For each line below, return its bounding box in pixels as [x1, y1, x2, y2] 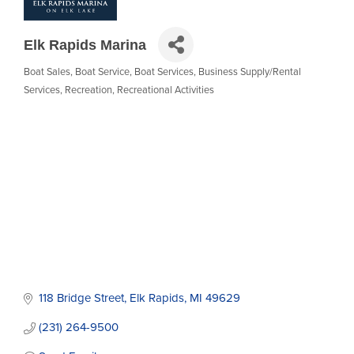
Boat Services [134, 66, 194, 78]
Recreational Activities [117, 84, 214, 96]
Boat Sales [24, 66, 70, 78]
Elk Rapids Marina [24, 36, 146, 53]
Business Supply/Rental [198, 66, 301, 78]
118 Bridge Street [38, 291, 124, 306]
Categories [23, 73, 91, 91]
